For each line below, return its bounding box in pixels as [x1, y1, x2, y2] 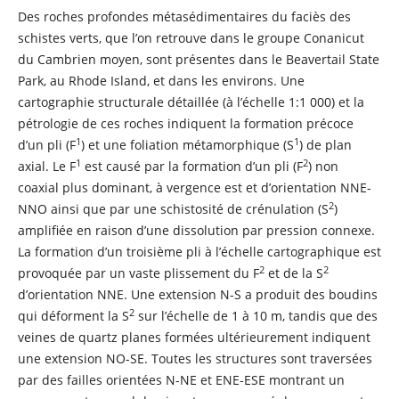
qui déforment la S [17, 307, 129, 325]
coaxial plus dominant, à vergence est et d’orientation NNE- [17, 179, 371, 197]
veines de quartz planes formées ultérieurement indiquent [17, 329, 370, 346]
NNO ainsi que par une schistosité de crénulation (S [17, 200, 329, 218]
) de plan [298, 136, 352, 154]
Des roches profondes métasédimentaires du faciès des [17, 8, 351, 26]
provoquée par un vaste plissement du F [17, 265, 259, 282]
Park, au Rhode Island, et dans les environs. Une [17, 72, 305, 90]
